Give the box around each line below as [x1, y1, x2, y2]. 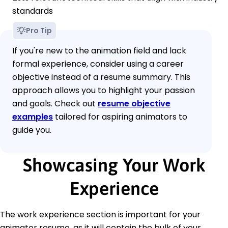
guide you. [12, 124, 51, 136]
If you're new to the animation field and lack [12, 45, 186, 57]
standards [12, 5, 53, 17]
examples [12, 111, 53, 123]
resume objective [98, 98, 170, 110]
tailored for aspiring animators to [53, 111, 187, 123]
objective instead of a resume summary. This [12, 71, 190, 83]
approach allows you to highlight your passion [12, 84, 195, 97]
